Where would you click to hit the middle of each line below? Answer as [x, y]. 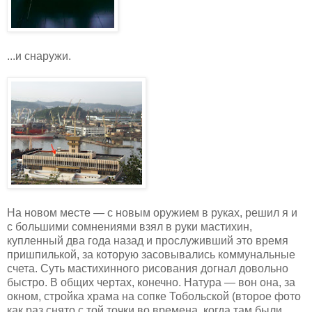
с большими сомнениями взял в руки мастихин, [130, 227]
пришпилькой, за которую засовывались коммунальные [151, 255]
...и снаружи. [39, 56]
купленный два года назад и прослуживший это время [148, 241]
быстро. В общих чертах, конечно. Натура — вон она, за [151, 283]
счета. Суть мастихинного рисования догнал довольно [148, 269]
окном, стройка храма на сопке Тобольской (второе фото [154, 297]
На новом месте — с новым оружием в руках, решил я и [152, 213]
